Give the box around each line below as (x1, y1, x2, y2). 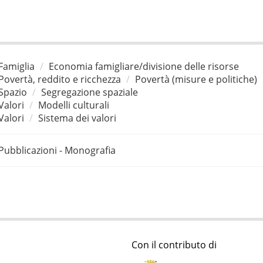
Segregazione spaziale (41, 85, 138, 99)
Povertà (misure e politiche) (134, 72, 257, 86)
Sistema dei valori (38, 111, 116, 124)
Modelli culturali (38, 98, 109, 112)
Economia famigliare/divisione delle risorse (48, 59, 239, 73)
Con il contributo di (131, 238, 217, 252)
